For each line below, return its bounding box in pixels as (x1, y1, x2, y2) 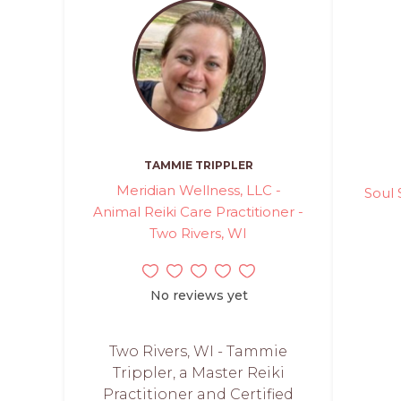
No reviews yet (149, 286, 248, 303)
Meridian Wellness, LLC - (115, 181, 281, 199)
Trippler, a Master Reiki (112, 363, 285, 381)
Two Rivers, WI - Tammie (109, 342, 288, 360)
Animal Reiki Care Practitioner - (93, 202, 304, 220)
